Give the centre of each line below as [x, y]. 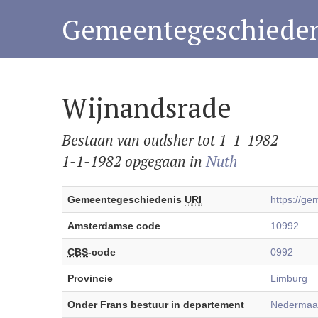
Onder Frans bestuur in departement [156, 305]
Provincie [90, 278]
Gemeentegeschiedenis [126, 199]
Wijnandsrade [147, 108]
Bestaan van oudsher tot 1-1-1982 [170, 140]
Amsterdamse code [114, 226]
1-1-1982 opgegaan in [134, 161]
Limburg [289, 278]
